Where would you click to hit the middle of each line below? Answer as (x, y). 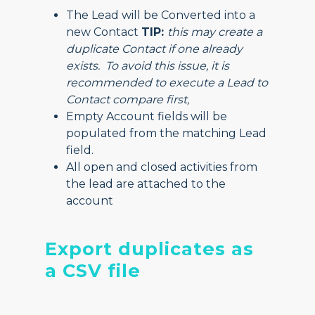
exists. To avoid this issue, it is (148, 66)
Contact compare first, (128, 100)
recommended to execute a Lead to (167, 83)
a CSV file (93, 271)
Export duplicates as (150, 249)
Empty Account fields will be (147, 117)
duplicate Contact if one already (155, 49)
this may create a (215, 32)
